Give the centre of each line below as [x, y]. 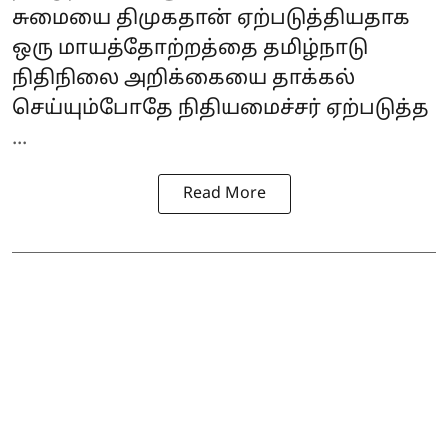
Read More [224, 193]
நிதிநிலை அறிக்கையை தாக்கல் [183, 78]
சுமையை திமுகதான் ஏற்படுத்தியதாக [211, 18]
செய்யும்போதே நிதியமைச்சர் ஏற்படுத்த [220, 108]
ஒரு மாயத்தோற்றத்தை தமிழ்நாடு [190, 48]
